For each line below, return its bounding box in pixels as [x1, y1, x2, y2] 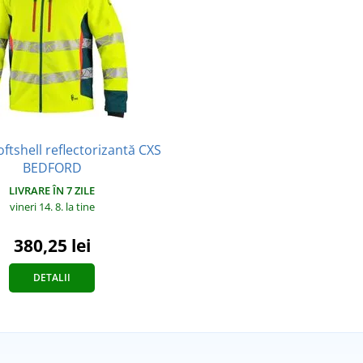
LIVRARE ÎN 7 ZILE [9, 183, 95, 199]
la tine [65, 199, 95, 215]
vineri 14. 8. [9, 199, 66, 215]
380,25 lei [13, 234, 91, 258]
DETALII [33, 271, 70, 285]
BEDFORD [22, 159, 82, 177]
